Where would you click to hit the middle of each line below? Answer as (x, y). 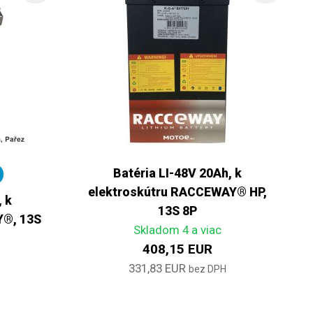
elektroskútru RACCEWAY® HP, (177, 192)
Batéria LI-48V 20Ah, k (177, 173)
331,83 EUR (157, 268)
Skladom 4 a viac (177, 230)
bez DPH (207, 269)
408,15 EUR (177, 249)
